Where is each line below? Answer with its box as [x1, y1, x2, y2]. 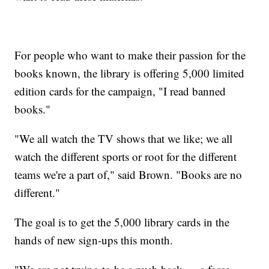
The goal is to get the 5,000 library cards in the [14, 214, 230, 229]
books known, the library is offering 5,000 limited [14, 65, 245, 80]
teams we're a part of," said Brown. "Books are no [14, 166, 243, 182]
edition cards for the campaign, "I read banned [14, 83, 226, 98]
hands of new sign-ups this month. [14, 232, 174, 247]
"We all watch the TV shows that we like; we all [14, 130, 233, 146]
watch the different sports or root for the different [14, 148, 237, 164]
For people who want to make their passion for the [14, 47, 246, 62]
